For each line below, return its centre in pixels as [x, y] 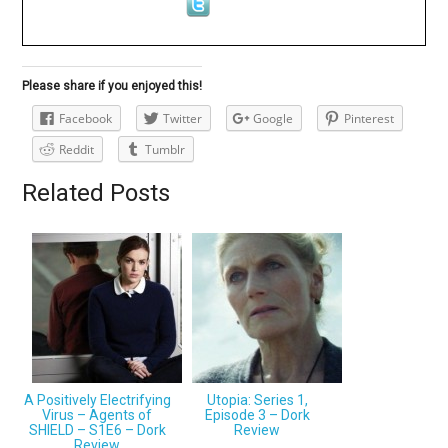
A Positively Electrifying [97, 399]
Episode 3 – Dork [257, 414]
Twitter [183, 119]
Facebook [86, 119]
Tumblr [165, 150]
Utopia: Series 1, [257, 399]
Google [273, 119]
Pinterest [369, 119]
